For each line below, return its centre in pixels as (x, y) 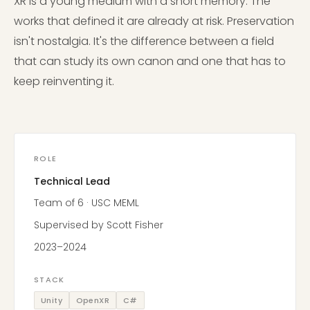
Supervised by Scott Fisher (99, 225)
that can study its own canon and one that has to (150, 62)
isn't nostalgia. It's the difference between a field (144, 42)
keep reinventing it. (64, 82)
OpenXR (93, 300)
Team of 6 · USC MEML (86, 203)
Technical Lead (72, 181)
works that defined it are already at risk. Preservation (154, 21)
